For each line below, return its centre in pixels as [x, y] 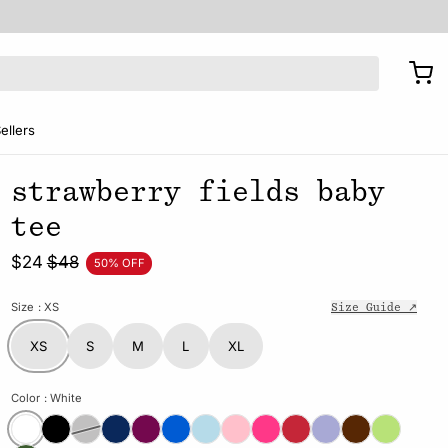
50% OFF [119, 263]
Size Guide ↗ [374, 307]
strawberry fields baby [198, 191]
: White [62, 398]
